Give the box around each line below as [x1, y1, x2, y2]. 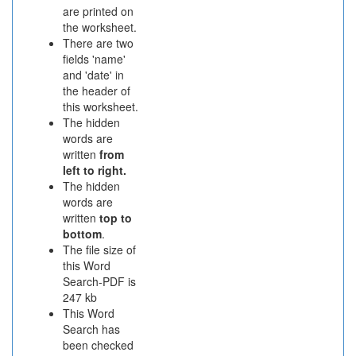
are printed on [63, 3, 133, 19]
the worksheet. [63, 19, 137, 35]
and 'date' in [63, 67, 124, 83]
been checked [63, 337, 133, 353]
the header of [63, 83, 130, 99]
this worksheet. [63, 99, 138, 114]
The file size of [63, 242, 136, 257]
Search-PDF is [63, 273, 136, 289]
